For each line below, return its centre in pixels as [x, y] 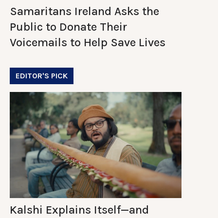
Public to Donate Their [68, 27]
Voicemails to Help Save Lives [88, 42]
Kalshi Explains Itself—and [79, 209]
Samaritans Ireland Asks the [84, 11]
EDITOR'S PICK [42, 75]
